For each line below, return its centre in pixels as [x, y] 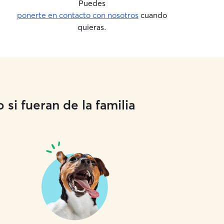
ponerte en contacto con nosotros [78, 15]
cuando [153, 15]
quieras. [92, 27]
